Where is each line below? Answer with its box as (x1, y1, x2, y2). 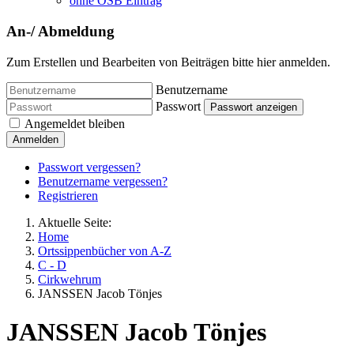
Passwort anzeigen (210, 100, 297, 113)
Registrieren (38, 188, 98, 202)
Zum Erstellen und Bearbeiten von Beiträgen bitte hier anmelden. (6, 55, 330, 69)
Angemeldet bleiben (24, 116, 125, 130)
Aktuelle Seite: (38, 215, 118, 229)
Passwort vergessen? (38, 160, 141, 174)
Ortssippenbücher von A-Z (38, 243, 171, 258)
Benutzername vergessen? (38, 174, 168, 188)
